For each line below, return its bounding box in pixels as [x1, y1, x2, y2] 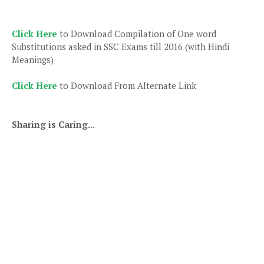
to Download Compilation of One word [57, 27, 216, 39]
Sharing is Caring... [12, 118, 95, 130]
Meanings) [12, 53, 54, 65]
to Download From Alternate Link [57, 79, 196, 91]
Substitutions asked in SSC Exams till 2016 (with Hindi [12, 40, 229, 52]
